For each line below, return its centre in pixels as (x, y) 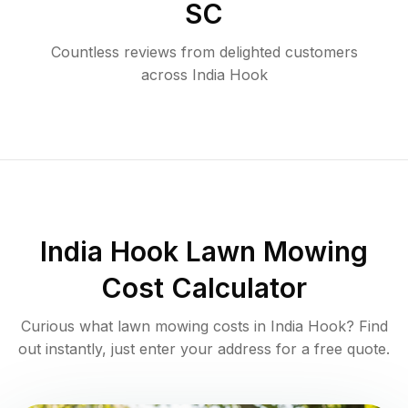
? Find (367, 326)
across (164, 75)
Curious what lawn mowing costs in (145, 326)
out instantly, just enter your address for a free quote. (204, 349)
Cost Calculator (204, 288)
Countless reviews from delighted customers (204, 52)
